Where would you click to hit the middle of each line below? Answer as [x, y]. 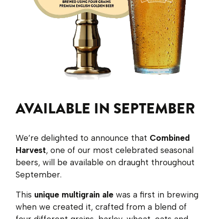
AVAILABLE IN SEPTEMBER [105, 108]
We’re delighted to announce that [83, 138]
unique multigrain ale [74, 194]
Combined [170, 138]
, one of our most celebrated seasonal [120, 150]
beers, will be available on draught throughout [105, 162]
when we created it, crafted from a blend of [101, 207]
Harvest [31, 150]
